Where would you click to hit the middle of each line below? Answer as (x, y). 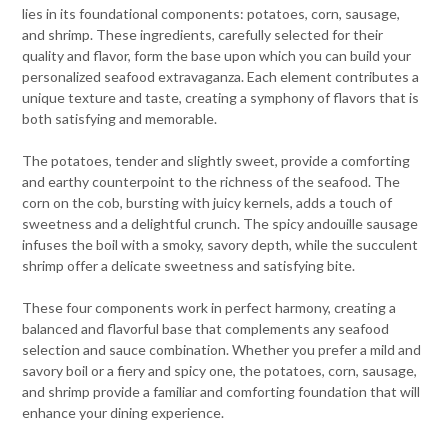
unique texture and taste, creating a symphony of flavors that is (221, 97)
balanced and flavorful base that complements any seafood (206, 328)
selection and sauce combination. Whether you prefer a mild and (222, 349)
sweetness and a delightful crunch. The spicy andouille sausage (220, 223)
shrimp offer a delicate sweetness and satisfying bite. (189, 265)
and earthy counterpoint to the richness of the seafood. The (211, 181)
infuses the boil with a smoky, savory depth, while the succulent (220, 244)
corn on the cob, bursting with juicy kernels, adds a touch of (207, 202)
